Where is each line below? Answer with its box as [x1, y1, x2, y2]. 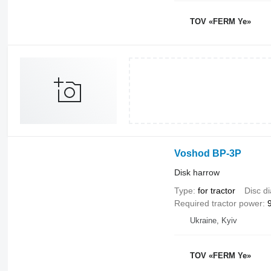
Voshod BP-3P [174, 148, 241, 159]
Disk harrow [174, 168, 220, 178]
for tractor [197, 186, 235, 196]
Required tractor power [174, 198, 263, 209]
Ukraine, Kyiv [189, 216, 237, 226]
